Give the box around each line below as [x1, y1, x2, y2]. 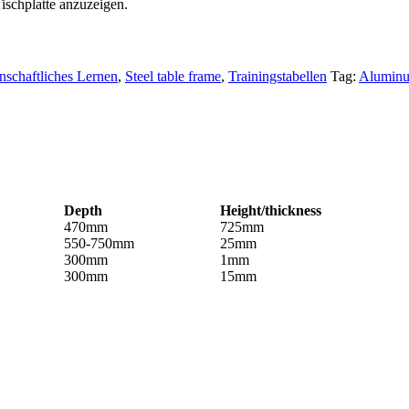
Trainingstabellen [228, 68, 327, 84]
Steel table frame [125, 68, 221, 84]
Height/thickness [220, 203, 321, 219]
